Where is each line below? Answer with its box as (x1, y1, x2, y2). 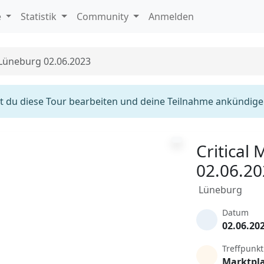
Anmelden (148, 10, 194, 23)
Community (77, 10, 131, 23)
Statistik (21, 10, 60, 23)
